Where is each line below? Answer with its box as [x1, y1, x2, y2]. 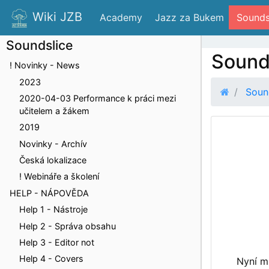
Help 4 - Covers [19, 253, 83, 264]
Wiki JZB [32, 10, 82, 24]
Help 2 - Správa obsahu [19, 220, 116, 231]
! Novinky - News [10, 60, 80, 71]
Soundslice [5, 37, 73, 53]
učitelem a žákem [19, 105, 89, 116]
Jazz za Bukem [152, 11, 224, 24]
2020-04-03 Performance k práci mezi [19, 92, 176, 103]
